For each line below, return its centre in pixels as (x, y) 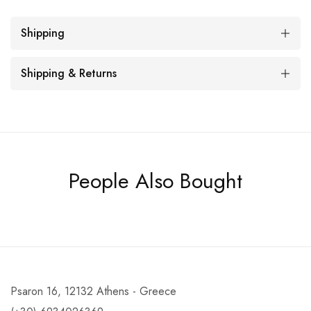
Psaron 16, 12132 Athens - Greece (93, 292)
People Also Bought (155, 181)
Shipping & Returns (69, 74)
